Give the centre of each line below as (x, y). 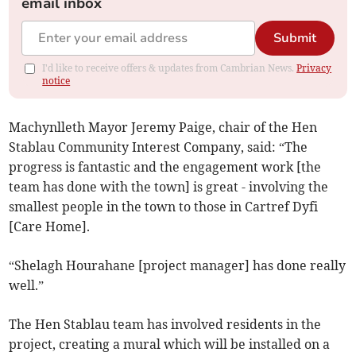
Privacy (314, 68)
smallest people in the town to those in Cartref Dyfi (164, 207)
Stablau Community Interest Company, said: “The (159, 147)
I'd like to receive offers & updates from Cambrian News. (170, 68)
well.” (27, 286)
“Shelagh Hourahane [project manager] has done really (178, 266)
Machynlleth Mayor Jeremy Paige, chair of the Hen (163, 128)
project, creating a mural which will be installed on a (170, 344)
